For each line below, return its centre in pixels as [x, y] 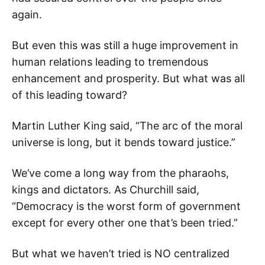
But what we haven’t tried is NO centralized [121, 254]
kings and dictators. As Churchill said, [106, 190]
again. [27, 15]
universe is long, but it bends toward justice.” [124, 143]
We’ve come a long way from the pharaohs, [120, 173]
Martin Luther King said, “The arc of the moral [127, 126]
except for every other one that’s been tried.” [125, 223]
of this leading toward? [70, 95]
